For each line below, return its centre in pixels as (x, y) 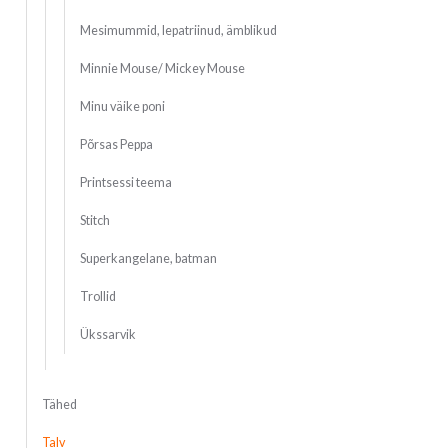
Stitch (94, 221)
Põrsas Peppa (116, 145)
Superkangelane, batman (148, 259)
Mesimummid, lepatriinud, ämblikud (178, 31)
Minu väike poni (122, 107)
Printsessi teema (125, 183)
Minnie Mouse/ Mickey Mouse (162, 69)
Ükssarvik (107, 335)
